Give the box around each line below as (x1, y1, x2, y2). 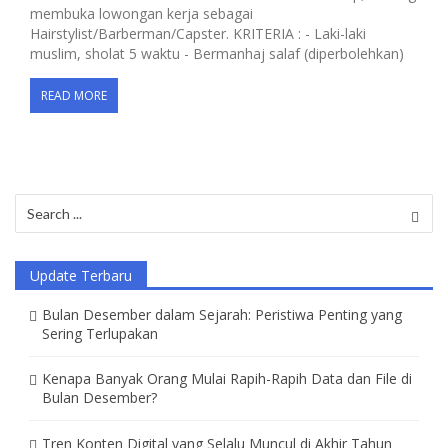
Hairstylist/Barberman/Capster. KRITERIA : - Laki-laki (30, 23, 366, 43)
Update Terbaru (30, 266, 132, 286)
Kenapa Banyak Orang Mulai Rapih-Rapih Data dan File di (41, 369, 412, 389)
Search (14, 192, 58, 212)
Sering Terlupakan (41, 324, 158, 344)
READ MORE (41, 86, 107, 104)
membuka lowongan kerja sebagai (30, 3, 253, 23)
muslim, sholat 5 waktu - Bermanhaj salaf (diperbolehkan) (30, 43, 404, 63)
